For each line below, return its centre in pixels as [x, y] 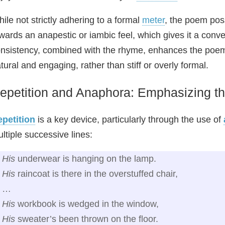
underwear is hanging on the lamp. [86, 159]
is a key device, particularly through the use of [129, 120]
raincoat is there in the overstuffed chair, [96, 174]
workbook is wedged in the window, [87, 204]
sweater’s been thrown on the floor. [87, 219]
